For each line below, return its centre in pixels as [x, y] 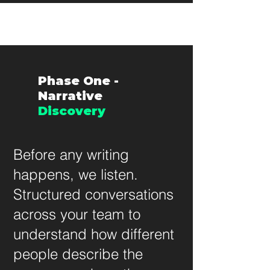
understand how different [94, 234]
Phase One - [78, 81]
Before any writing [71, 155]
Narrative [70, 96]
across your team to [77, 214]
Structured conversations [93, 194]
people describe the [78, 254]
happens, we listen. [76, 174]
